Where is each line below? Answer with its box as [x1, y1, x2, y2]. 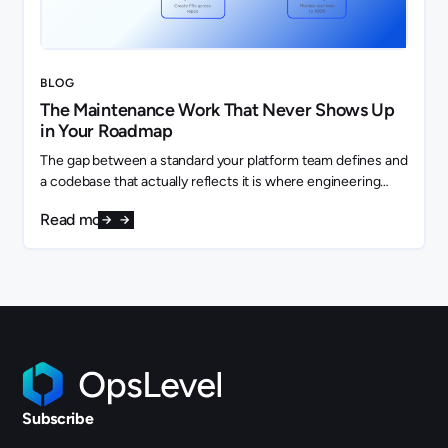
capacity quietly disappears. [40, 193, 209, 211]
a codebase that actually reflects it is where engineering [40, 172, 381, 190]
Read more [40, 209, 116, 229]
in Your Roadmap [40, 119, 173, 142]
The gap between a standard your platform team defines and [40, 151, 408, 169]
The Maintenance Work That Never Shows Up [40, 98, 395, 121]
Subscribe [22, 409, 94, 429]
